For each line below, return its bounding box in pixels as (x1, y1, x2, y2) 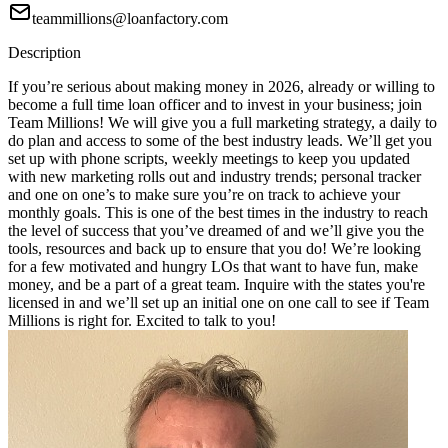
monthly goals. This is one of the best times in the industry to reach (8, 204, 428, 222)
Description (8, 44, 81, 62)
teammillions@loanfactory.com (32, 10, 228, 28)
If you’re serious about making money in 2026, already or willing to (8, 78, 435, 96)
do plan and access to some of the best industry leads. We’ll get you (8, 132, 432, 150)
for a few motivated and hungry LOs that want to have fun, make (8, 258, 418, 276)
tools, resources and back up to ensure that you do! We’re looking (8, 240, 421, 258)
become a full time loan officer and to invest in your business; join (8, 96, 422, 114)
